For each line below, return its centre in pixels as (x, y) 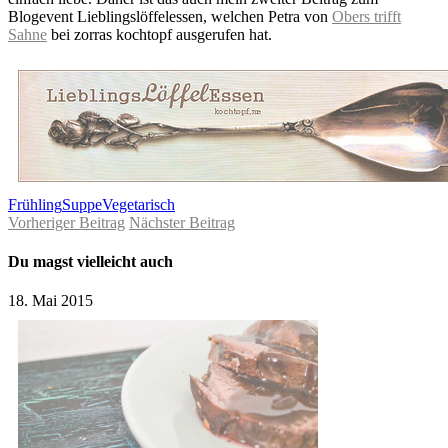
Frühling (35, 204)
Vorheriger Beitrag (66, 222)
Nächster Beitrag (182, 222)
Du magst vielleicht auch (90, 261)
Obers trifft (366, 16)
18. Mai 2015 (50, 301)
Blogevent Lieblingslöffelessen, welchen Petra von (170, 16)
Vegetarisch (138, 204)
